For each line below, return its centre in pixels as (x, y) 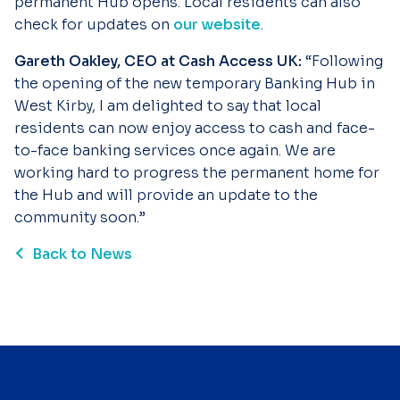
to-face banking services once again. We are (175, 150)
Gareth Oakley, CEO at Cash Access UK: (160, 61)
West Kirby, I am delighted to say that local (168, 106)
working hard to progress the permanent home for (197, 173)
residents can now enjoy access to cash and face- (195, 128)
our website (217, 25)
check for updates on (94, 25)
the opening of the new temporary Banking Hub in (195, 83)
